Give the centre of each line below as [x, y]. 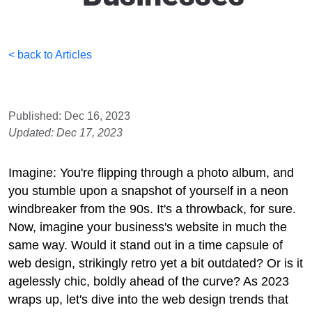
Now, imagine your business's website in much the [148, 227]
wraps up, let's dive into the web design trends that [148, 299]
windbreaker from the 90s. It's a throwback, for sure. [152, 209]
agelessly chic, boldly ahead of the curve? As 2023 [149, 281]
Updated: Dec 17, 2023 [65, 133]
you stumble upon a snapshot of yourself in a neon [148, 191]
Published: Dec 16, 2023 [69, 116]
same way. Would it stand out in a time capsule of [146, 245]
